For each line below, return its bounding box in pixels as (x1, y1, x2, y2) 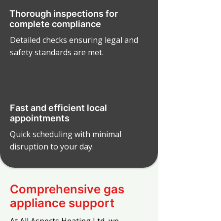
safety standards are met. (10, 47, 104, 58)
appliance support (10, 196, 114, 210)
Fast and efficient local (10, 103, 107, 113)
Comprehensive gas (10, 182, 124, 196)
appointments (10, 113, 70, 123)
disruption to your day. (10, 141, 94, 152)
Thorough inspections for (9, 8, 118, 19)
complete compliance (9, 19, 101, 29)
